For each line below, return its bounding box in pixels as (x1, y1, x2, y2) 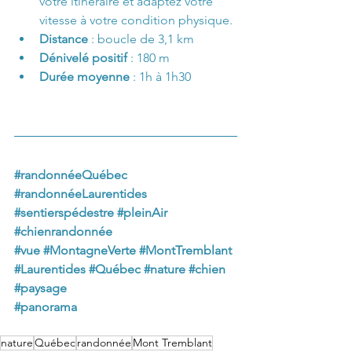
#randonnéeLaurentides (14, 185, 147, 201)
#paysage (14, 280, 67, 295)
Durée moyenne (39, 68, 130, 84)
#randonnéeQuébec (14, 167, 127, 182)
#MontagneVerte (43, 242, 136, 258)
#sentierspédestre (14, 204, 114, 220)
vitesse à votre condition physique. (39, 12, 233, 27)
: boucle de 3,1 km (91, 31, 194, 46)
